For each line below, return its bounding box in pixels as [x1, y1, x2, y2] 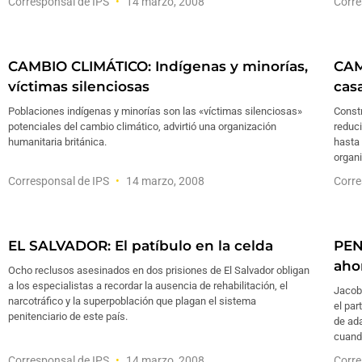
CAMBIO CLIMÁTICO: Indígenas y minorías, [8, 58, 308, 74]
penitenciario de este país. [8, 310, 128, 322]
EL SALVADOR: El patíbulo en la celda [8, 238, 273, 254]
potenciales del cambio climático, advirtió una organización [8, 120, 276, 133]
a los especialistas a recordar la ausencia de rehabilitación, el [8, 280, 288, 292]
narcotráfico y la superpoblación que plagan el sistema [8, 295, 256, 307]
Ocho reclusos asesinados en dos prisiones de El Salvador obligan [8, 264, 309, 276]
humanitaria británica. [8, 136, 107, 148]
